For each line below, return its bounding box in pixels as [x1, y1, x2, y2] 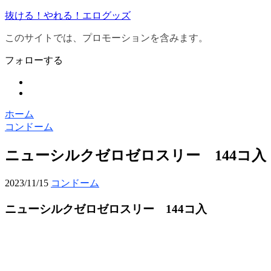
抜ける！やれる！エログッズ [5, 10, 131, 21]
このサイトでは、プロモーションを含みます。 [5, 33, 208, 43]
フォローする [5, 55, 63, 65]
